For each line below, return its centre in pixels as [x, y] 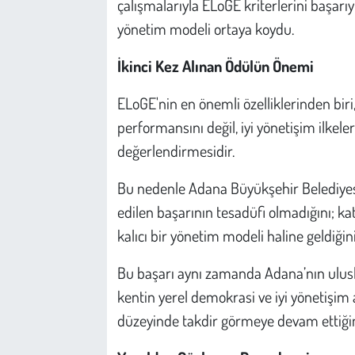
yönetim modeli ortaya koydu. [205, 28]
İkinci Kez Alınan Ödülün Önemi [215, 65]
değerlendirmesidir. [176, 150]
